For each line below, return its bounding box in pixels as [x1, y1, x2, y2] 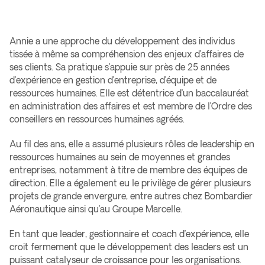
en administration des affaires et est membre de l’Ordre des [9, 101, 252, 111]
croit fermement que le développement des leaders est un [9, 242, 248, 252]
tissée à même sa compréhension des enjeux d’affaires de [9, 49, 244, 59]
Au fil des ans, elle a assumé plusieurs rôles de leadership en [9, 139, 254, 149]
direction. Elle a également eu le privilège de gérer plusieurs [9, 178, 251, 188]
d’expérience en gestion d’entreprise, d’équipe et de [9, 75, 216, 85]
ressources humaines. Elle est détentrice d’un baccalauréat [9, 88, 249, 98]
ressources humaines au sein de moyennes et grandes [9, 152, 230, 162]
